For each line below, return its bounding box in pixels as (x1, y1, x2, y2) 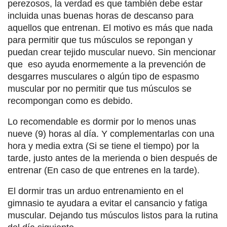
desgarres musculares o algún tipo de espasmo (8, 71, 199, 82)
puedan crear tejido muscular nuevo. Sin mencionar (8, 47, 216, 57)
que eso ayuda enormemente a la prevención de (8, 59, 206, 69)
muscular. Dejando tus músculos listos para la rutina (8, 210, 218, 220)
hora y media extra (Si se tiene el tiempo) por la (8, 140, 199, 151)
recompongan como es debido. (8, 95, 133, 106)
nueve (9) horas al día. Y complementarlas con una (8, 128, 214, 139)
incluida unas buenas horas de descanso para (8, 10, 194, 21)
